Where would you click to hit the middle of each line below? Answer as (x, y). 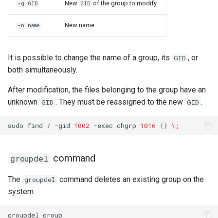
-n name (29, 25)
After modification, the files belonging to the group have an (107, 90)
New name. (80, 25)
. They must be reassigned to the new (120, 102)
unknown (24, 102)
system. (21, 191)
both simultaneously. (43, 70)
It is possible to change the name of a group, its (90, 58)
